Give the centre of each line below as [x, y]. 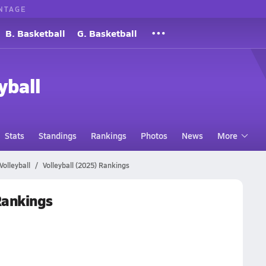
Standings [57, 135]
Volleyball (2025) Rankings [86, 165]
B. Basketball [35, 33]
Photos [154, 135]
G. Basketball [107, 33]
